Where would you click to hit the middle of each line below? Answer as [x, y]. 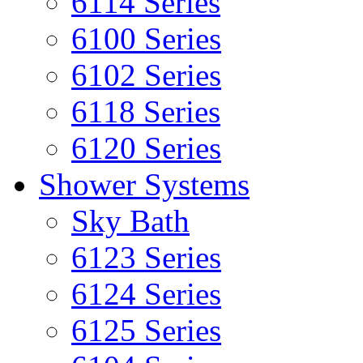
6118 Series [146, 112]
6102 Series [146, 75]
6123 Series [146, 258]
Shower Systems [144, 185]
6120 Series [146, 148]
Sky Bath [130, 221]
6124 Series [146, 294]
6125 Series [146, 331]
